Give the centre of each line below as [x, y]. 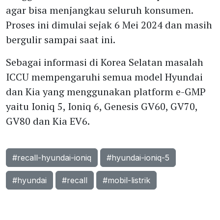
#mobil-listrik [126, 180]
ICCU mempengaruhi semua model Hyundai [104, 77]
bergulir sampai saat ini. [61, 40]
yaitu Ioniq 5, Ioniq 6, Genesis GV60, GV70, [102, 107]
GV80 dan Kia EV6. [48, 121]
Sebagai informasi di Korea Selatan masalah [105, 62]
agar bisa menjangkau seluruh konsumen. [99, 10]
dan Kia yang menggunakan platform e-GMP [106, 92]
